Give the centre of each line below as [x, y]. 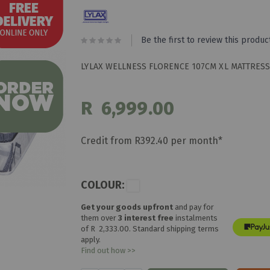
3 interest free [147, 218]
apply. [91, 239]
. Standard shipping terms [174, 228]
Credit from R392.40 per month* [152, 140]
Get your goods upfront [127, 207]
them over [100, 218]
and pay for [194, 207]
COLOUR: [103, 185]
